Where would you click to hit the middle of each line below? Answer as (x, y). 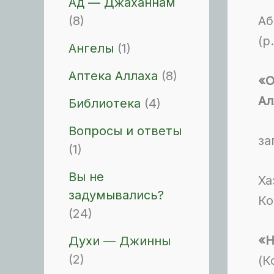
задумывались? (116, 195)
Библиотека (105, 103)
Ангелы (91, 48)
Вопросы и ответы (125, 131)
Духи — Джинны (120, 241)
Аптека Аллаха (113, 76)
